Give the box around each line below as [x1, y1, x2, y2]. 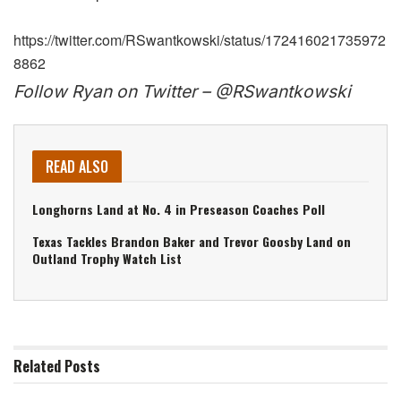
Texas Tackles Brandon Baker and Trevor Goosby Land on [32, 231, 351, 251]
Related [13, 354, 61, 377]
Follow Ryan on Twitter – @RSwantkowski [13, 80, 351, 102]
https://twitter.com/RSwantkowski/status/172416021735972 [13, 29, 386, 50]
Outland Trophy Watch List [32, 248, 182, 268]
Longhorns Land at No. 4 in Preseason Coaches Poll [32, 199, 325, 218]
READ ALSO [46, 155, 108, 177]
